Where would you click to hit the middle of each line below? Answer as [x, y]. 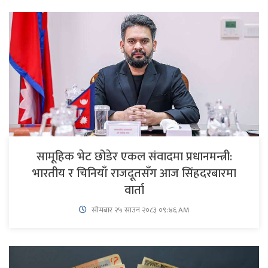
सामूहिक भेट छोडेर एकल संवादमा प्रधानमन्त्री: [134, 157]
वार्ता [134, 191]
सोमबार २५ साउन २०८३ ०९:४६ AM [139, 210]
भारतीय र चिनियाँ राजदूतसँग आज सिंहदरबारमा [134, 174]
